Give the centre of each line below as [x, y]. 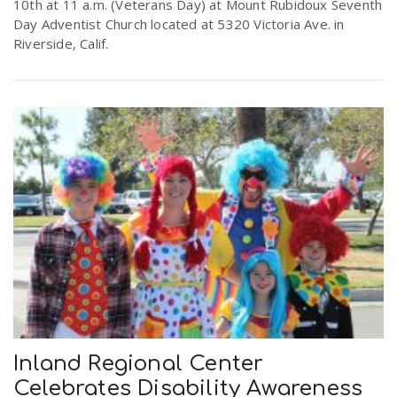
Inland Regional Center [139, 363]
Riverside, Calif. [61, 43]
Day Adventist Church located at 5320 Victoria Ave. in [179, 23]
